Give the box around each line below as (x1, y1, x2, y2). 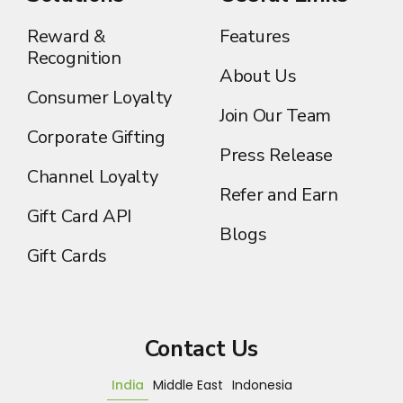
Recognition (27, 46, 121, 70)
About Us (219, 64, 297, 88)
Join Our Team (219, 103, 332, 128)
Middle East (152, 376, 223, 394)
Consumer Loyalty (27, 85, 173, 110)
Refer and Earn (219, 183, 338, 207)
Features (219, 24, 291, 49)
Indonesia (231, 376, 292, 394)
